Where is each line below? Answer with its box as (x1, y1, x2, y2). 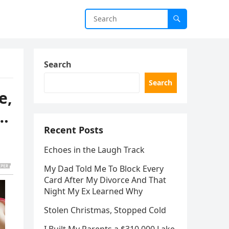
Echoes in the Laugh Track (44, 144, 145, 155)
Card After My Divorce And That (44, 174, 166, 186)
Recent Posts (44, 124, 103, 136)
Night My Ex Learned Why (44, 186, 143, 197)
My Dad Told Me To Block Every (44, 163, 164, 174)
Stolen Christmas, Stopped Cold (44, 204, 166, 216)
